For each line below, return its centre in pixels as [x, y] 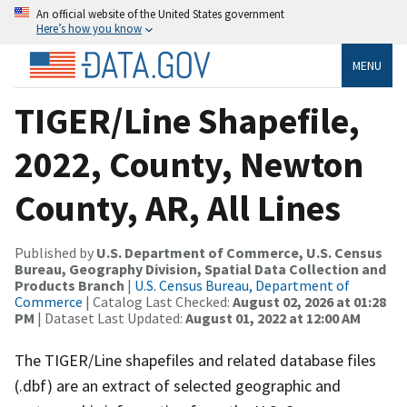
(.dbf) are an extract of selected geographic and [178, 385]
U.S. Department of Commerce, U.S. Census [239, 252]
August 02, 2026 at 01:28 [309, 301]
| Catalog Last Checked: [158, 301]
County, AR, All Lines [178, 208]
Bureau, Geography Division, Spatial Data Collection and [200, 268]
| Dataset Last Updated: [110, 318]
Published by [55, 252]
